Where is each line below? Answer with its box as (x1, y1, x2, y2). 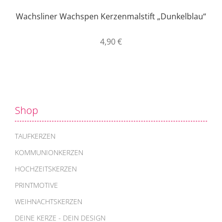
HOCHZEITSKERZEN (15, 164, 77, 173)
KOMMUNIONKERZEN (15, 147, 83, 157)
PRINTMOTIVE (15, 180, 58, 190)
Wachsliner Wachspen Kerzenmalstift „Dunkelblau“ (16, 10, 206, 22)
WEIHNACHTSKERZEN (15, 196, 82, 206)
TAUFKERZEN (15, 131, 55, 141)
